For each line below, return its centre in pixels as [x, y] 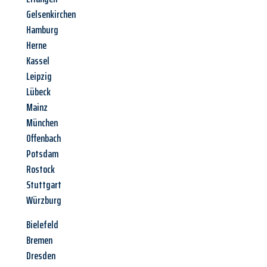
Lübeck [38, 92]
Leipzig [39, 77]
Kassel [38, 61]
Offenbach [44, 139]
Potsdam [42, 154]
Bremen [39, 240]
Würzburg [44, 201]
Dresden [41, 256]
